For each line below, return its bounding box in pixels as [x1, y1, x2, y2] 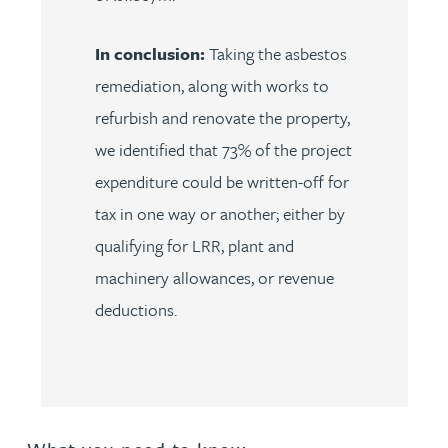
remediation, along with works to [94, 73, 329, 98]
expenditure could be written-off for [94, 169, 349, 194]
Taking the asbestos [208, 41, 347, 66]
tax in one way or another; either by [94, 201, 345, 226]
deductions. [94, 297, 181, 322]
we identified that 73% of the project [94, 137, 352, 162]
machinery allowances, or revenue [94, 265, 334, 290]
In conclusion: [94, 41, 209, 66]
